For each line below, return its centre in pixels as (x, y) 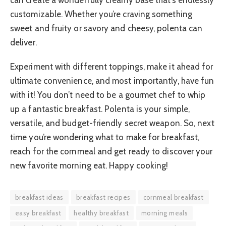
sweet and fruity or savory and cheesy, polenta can (106, 28)
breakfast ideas (39, 197)
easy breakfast (38, 213)
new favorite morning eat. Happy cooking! (89, 166)
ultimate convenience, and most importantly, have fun (112, 81)
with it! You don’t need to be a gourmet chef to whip (108, 95)
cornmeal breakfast (173, 197)
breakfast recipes (103, 197)
